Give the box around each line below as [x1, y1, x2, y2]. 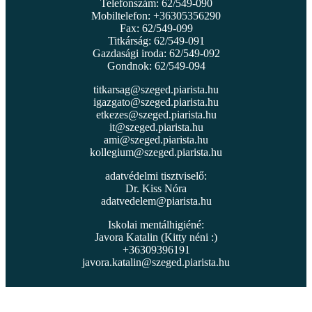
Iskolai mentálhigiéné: [108, 218, 204, 231]
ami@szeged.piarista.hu [104, 133, 208, 146]
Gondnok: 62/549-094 [107, 59, 205, 72]
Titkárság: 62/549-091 [107, 34, 205, 47]
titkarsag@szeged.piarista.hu [93, 83, 219, 95]
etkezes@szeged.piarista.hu [95, 108, 217, 120]
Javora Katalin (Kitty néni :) [95, 231, 217, 243]
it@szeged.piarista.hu [109, 120, 203, 133]
